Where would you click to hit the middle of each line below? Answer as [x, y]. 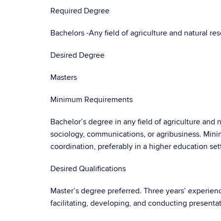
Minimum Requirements [92, 100]
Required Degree [80, 11]
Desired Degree [77, 55]
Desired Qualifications [88, 169]
